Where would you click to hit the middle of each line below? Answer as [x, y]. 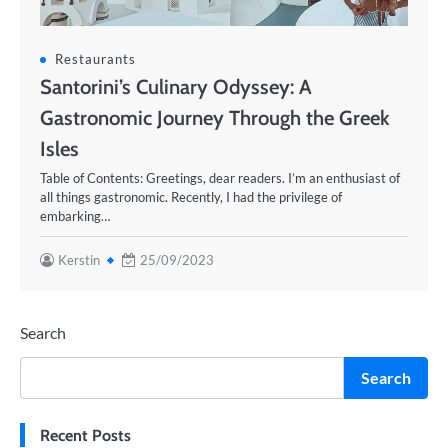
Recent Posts [85, 435]
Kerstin [79, 260]
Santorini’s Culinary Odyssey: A [176, 86]
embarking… [75, 216]
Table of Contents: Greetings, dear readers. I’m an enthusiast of [220, 178]
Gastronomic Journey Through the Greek [215, 117]
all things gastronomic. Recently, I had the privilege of [191, 197]
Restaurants [95, 59]
